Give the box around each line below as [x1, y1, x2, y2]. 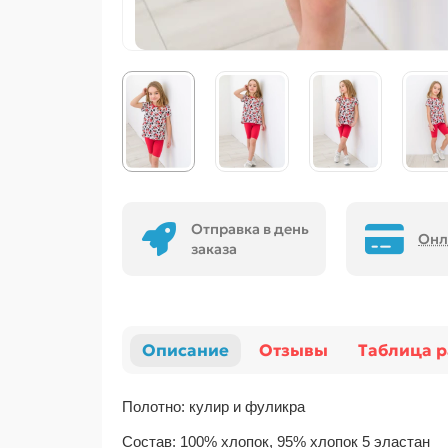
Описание [142, 339, 229, 361]
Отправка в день [191, 220, 309, 239]
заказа [191, 240, 237, 259]
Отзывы [259, 339, 328, 361]
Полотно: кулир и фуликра [122, 398, 305, 416]
